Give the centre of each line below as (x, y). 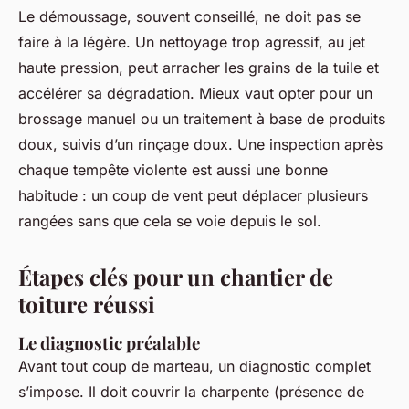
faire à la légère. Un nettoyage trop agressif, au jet (192, 42)
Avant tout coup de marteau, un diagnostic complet (194, 367)
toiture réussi (87, 304)
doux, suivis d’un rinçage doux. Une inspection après (200, 145)
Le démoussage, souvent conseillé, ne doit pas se (189, 17)
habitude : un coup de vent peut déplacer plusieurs (193, 196)
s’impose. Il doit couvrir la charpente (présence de (191, 392)
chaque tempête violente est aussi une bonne (173, 170)
